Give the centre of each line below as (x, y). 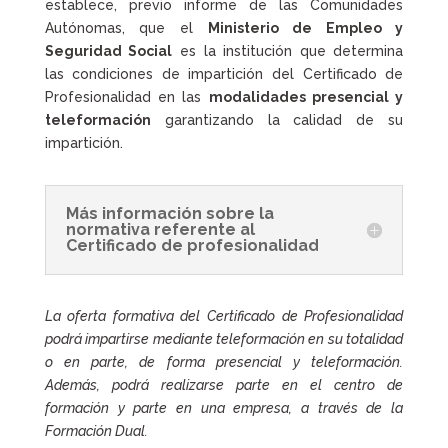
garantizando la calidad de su (277, 120)
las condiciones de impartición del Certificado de (224, 74)
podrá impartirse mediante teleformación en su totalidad (224, 339)
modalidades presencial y (306, 97)
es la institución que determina (288, 51)
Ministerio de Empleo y (305, 28)
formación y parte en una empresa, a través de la (224, 408)
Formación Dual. (96, 431)
